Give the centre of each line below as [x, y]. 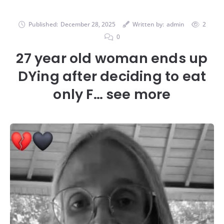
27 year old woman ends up [112, 58]
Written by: [148, 24]
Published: [43, 24]
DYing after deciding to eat [112, 76]
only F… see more [112, 94]
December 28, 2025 [88, 24]
